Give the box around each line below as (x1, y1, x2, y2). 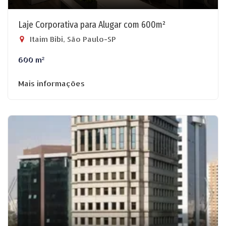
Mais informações (18, 79, 85, 88)
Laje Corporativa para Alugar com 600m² (18, 19, 165, 30)
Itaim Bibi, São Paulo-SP (28, 34, 116, 44)
